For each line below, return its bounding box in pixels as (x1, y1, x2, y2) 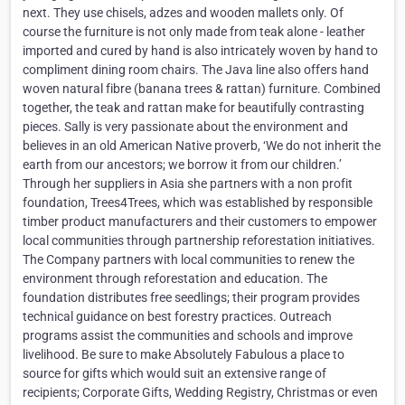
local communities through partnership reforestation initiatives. (23, 233, 375, 249)
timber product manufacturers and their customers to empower (23, 214, 377, 230)
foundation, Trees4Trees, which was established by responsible (23, 195, 372, 211)
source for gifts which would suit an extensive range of (23, 366, 326, 381)
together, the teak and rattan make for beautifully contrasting (23, 100, 364, 116)
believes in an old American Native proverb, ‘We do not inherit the (23, 138, 381, 154)
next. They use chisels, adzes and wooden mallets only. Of (23, 5, 344, 21)
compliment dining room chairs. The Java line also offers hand (23, 62, 369, 78)
